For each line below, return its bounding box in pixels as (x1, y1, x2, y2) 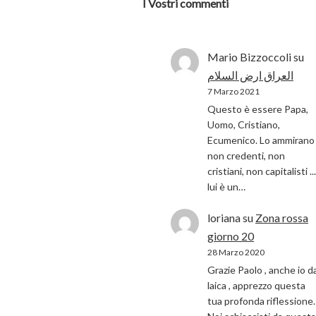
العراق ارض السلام (207, 68, 293, 82)
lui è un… (207, 181, 245, 193)
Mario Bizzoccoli (207, 50, 291, 63)
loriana (207, 210, 241, 224)
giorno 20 (207, 229, 254, 243)
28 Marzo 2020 (207, 246, 265, 257)
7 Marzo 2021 (207, 86, 260, 97)
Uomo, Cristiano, (207, 119, 280, 131)
